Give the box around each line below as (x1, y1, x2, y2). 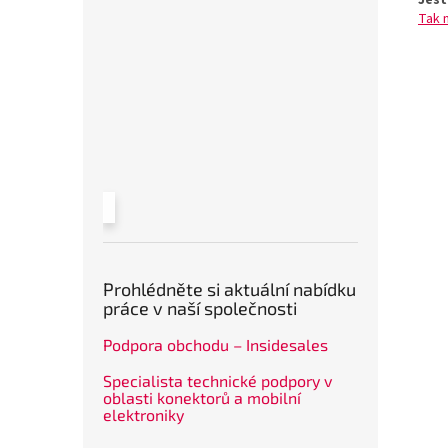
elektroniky (103, 405, 184, 425)
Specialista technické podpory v (103, 371, 332, 391)
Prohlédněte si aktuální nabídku (103, 278, 356, 301)
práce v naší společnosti (103, 297, 297, 320)
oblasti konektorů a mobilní (103, 388, 301, 408)
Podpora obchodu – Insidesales (103, 335, 328, 355)
